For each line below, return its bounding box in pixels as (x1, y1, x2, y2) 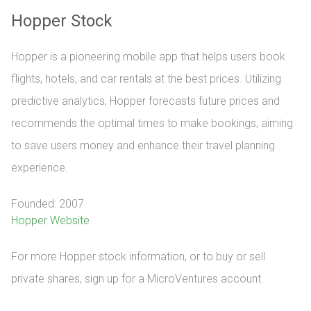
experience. (11, 161, 68, 174)
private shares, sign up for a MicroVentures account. (11, 272, 264, 285)
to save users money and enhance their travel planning (11, 139, 275, 152)
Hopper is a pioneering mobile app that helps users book (11, 50, 285, 63)
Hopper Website (11, 214, 90, 227)
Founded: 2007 (11, 197, 84, 210)
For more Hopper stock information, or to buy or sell (11, 250, 265, 263)
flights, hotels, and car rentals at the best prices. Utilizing (11, 72, 281, 85)
